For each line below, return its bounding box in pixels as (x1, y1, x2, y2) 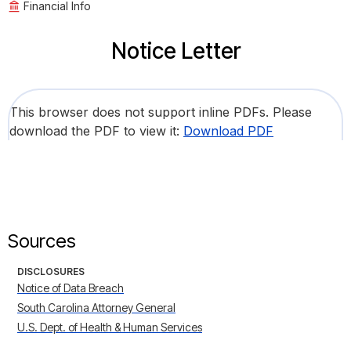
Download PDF (183, 123, 273, 139)
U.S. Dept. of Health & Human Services (17, 320, 202, 335)
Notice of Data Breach (17, 281, 124, 295)
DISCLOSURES (17, 266, 85, 278)
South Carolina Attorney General (17, 301, 175, 315)
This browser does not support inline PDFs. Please (9, 104, 312, 121)
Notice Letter (110, 38, 241, 65)
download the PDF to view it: (9, 123, 183, 139)
